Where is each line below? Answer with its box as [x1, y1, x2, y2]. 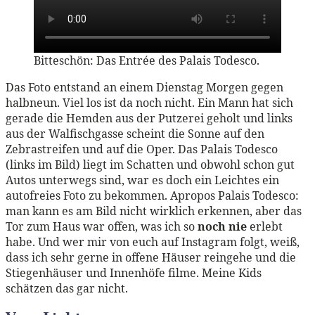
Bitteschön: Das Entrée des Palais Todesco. [34, 52, 259, 68]
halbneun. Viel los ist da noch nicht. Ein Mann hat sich [6, 94, 293, 110]
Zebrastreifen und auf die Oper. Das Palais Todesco [6, 141, 278, 157]
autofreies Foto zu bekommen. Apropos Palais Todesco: [6, 187, 299, 203]
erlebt [247, 218, 283, 234]
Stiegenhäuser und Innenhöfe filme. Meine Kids [6, 264, 262, 281]
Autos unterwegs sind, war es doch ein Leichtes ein [6, 172, 279, 188]
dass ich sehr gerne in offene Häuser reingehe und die [6, 249, 296, 265]
